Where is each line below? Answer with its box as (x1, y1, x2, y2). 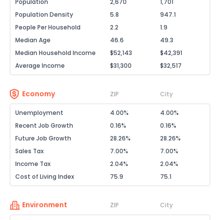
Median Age (15, 36, 51, 44)
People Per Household (15, 23, 81, 31)
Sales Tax (15, 147, 44, 155)
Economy (22, 89, 55, 99)
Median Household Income (15, 49, 96, 57)
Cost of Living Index (15, 172, 74, 181)
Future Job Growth (15, 134, 71, 142)
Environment (22, 200, 67, 210)
